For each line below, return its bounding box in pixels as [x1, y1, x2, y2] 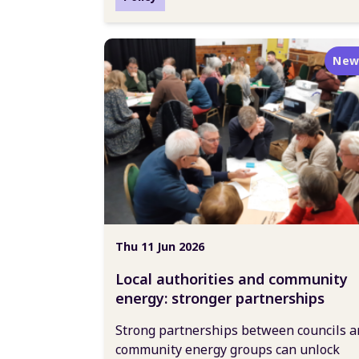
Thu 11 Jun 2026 [115, 239, 204, 254]
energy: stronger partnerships [115, 288, 325, 308]
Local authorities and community [115, 269, 348, 288]
